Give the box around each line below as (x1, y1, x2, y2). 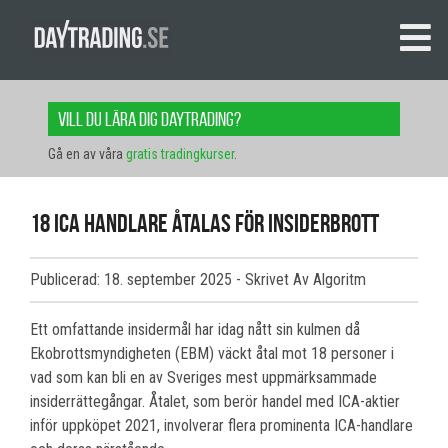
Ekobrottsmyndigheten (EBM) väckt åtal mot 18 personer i (30, 344, 394, 364)
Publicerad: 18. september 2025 (30, 270, 236, 290)
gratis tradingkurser (126, 146, 234, 163)
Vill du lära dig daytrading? (58, 108, 241, 131)
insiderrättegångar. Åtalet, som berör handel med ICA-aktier (30, 392, 400, 412)
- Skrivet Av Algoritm (236, 270, 366, 290)
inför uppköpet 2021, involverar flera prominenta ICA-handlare (30, 416, 413, 436)
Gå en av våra (48, 146, 126, 163)
